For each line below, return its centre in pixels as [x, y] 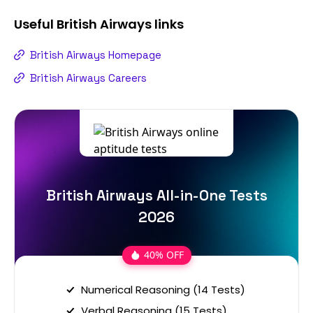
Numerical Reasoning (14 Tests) [163, 289]
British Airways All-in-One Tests [156, 195]
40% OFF [163, 255]
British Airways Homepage [96, 54]
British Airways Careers [88, 78]
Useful [35, 24]
